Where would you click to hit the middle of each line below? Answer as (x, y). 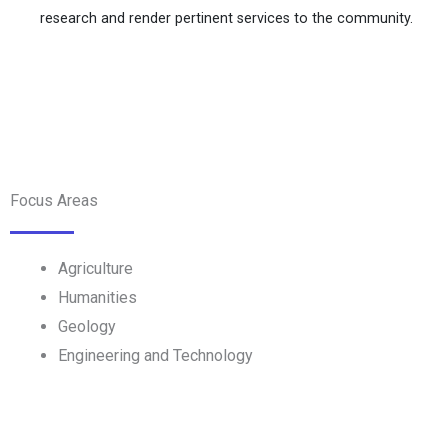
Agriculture (95, 269)
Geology (87, 327)
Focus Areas (54, 201)
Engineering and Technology (155, 356)
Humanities (97, 298)
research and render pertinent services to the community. (226, 19)
